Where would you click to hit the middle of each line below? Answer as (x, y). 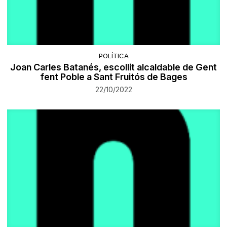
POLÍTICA (113, 55)
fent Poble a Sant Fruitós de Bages (113, 77)
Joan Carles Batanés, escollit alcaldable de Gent (113, 67)
